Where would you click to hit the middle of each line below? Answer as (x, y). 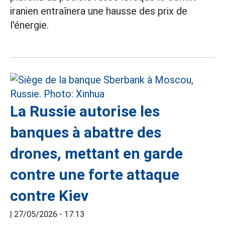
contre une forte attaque (95, 175)
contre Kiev (49, 196)
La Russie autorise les (85, 111)
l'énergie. (29, 25)
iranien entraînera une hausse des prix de (99, 11)
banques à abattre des (86, 132)
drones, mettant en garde (96, 153)
